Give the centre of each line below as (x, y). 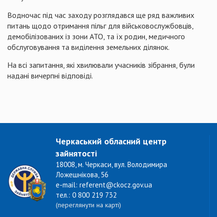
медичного (167, 36)
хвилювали (95, 65)
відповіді (77, 76)
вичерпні (45, 76)
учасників (131, 65)
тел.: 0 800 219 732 (86, 195)
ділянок (155, 47)
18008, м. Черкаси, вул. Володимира (111, 164)
